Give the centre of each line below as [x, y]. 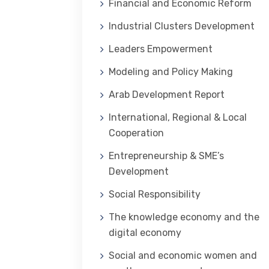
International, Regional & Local [178, 117]
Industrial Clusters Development [182, 26]
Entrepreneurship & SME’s [166, 156]
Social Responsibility [155, 194]
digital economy [145, 233]
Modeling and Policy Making [171, 72]
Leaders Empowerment [161, 49]
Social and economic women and [183, 255]
